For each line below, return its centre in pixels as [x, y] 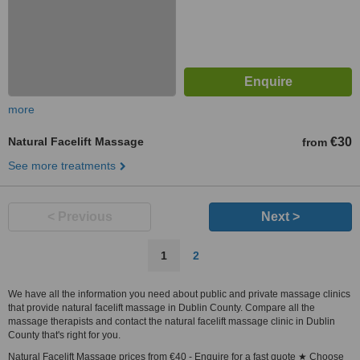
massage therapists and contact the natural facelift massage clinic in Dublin [172, 321]
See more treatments [62, 166]
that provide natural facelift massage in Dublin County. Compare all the [162, 308]
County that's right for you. [64, 335]
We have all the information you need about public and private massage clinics [179, 294]
